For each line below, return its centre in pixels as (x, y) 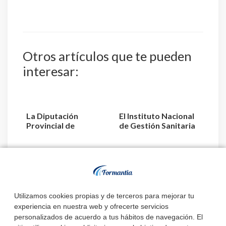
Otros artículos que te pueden (107, 56)
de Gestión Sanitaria (157, 126)
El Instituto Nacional (157, 116)
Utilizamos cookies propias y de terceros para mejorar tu (104, 196)
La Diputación (52, 116)
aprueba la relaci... (153, 135)
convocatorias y (56, 182)
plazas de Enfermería (66, 192)
